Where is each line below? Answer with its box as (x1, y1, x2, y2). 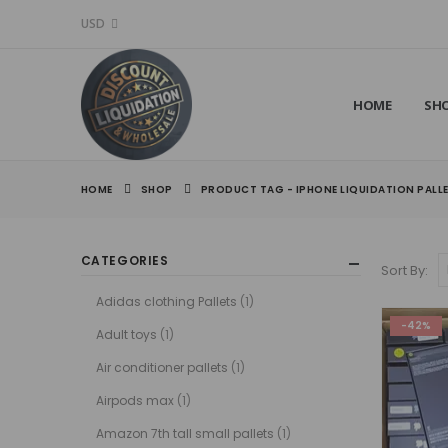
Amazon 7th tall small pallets (95, 424, 274, 442)
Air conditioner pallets (95, 358, 228, 376)
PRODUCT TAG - (200, 182, 296, 197)
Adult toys (95, 325, 157, 343)
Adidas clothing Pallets (95, 292, 237, 310)
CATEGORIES (80, 252, 169, 269)
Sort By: (381, 260, 429, 280)
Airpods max (95, 391, 174, 409)
